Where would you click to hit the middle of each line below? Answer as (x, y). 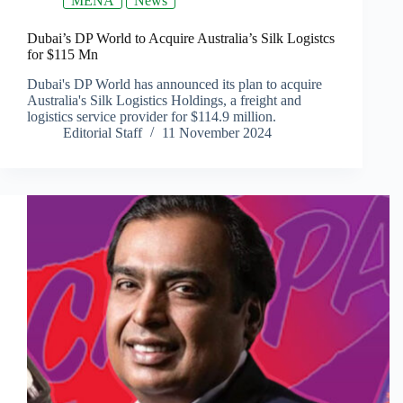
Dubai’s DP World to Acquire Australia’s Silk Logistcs (181, 39)
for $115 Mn (63, 55)
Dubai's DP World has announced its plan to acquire (175, 85)
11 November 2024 (217, 133)
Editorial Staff (103, 133)
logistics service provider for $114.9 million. (152, 117)
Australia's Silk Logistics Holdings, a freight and (164, 101)
